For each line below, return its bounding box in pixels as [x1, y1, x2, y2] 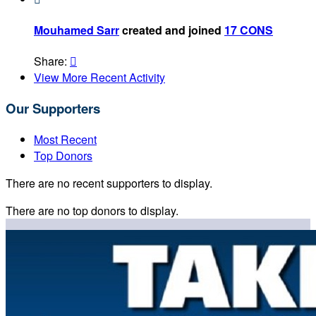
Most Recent [34, 130, 97, 147]
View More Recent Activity [34, 69, 165, 86]
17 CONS [224, 21, 273, 38]
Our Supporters [6, 98, 100, 118]
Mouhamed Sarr [34, 21, 119, 38]
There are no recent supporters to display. [6, 174, 212, 191]
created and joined [119, 21, 224, 38]
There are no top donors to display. [6, 202, 178, 219]
